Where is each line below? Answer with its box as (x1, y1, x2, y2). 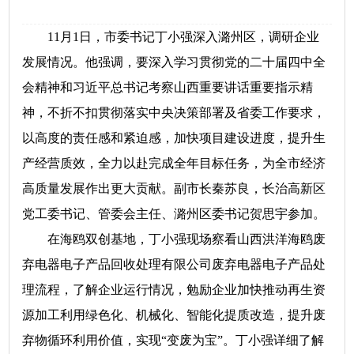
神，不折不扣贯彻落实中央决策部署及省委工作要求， (22, 106, 326, 119)
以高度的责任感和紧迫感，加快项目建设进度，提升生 (22, 131, 326, 145)
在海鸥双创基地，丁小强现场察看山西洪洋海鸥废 (22, 232, 326, 246)
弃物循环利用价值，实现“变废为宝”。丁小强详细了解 (22, 333, 325, 347)
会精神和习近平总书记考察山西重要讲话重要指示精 (22, 81, 314, 94)
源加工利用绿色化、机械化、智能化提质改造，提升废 (22, 308, 326, 322)
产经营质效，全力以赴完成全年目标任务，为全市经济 (22, 156, 326, 170)
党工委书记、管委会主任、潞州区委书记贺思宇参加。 (22, 207, 330, 220)
